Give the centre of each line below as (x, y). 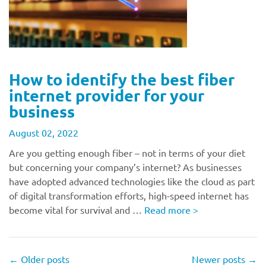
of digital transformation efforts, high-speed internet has (129, 195)
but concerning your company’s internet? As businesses (125, 167)
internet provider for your (107, 95)
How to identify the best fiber (122, 79)
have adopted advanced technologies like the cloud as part (132, 181)
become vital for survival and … (77, 210)
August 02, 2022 (44, 132)
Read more (169, 210)
